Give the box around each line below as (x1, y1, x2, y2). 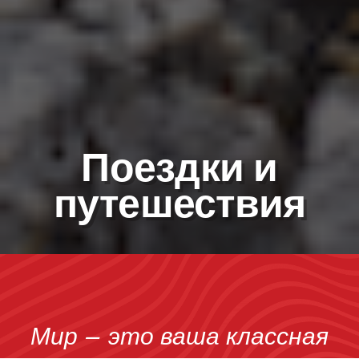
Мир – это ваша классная (30, 321, 329, 351)
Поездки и (81, 153, 278, 190)
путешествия (53, 189, 306, 226)
